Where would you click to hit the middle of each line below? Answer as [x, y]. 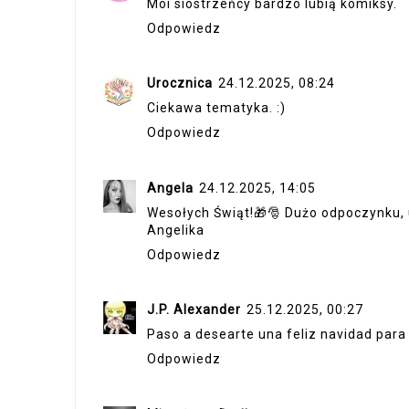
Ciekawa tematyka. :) [216, 108]
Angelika [176, 230]
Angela [170, 188]
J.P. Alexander [194, 309]
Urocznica [180, 83]
